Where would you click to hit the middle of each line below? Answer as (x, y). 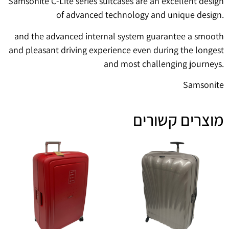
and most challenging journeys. (164, 63)
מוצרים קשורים (178, 120)
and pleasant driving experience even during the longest (116, 50)
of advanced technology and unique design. (140, 15)
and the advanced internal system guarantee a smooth (119, 36)
